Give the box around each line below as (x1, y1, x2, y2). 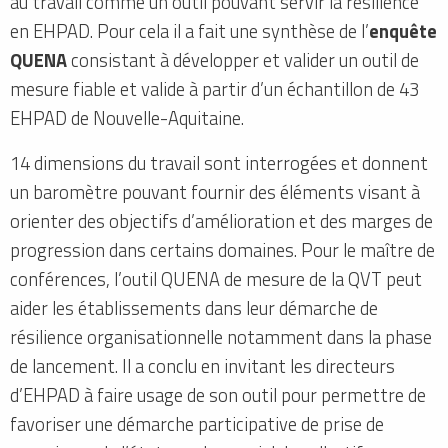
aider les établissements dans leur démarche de (10, 293, 378, 322)
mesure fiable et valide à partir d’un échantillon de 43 (10, 74, 419, 103)
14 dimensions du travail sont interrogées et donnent (10, 148, 428, 177)
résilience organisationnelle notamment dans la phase (10, 322, 432, 351)
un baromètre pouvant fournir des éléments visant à (10, 177, 420, 206)
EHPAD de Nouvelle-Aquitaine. (10, 103, 244, 132)
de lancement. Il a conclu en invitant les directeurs (10, 351, 395, 380)
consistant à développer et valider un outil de (67, 45, 419, 74)
